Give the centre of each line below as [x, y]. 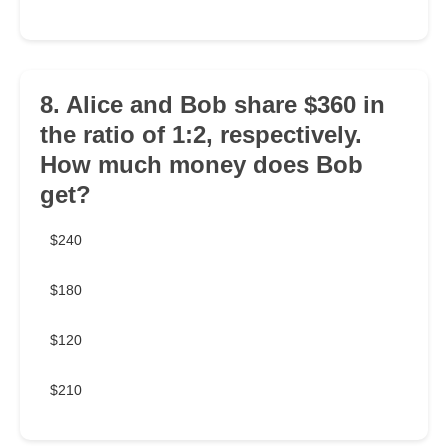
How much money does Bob [201, 165]
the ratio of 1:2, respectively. [201, 135]
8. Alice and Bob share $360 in [212, 105]
